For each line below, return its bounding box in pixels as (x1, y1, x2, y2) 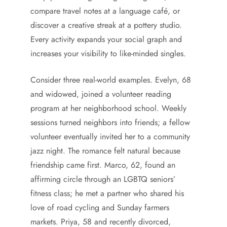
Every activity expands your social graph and (30, 33, 182, 45)
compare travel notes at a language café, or (30, 5, 180, 17)
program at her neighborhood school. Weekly (30, 102, 186, 114)
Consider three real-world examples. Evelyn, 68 (30, 74, 191, 86)
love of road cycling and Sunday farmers (30, 202, 169, 213)
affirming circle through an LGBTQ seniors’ (30, 173, 175, 185)
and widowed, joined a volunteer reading (30, 88, 171, 100)
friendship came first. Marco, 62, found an (30, 159, 175, 171)
